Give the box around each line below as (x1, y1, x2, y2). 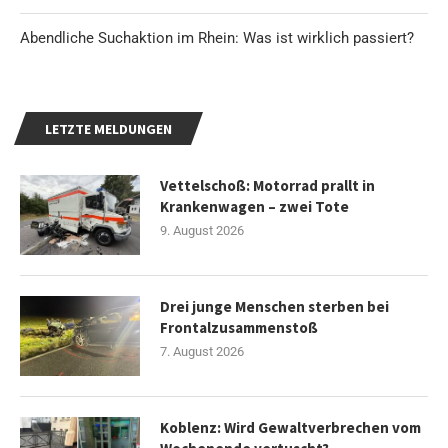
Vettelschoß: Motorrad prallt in (160, 175, 375, 195)
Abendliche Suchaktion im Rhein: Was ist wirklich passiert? (20, 28, 414, 47)
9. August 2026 (160, 222, 244, 238)
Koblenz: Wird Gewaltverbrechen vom (160, 417, 421, 437)
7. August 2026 (160, 343, 244, 359)
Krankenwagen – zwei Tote (160, 196, 349, 216)
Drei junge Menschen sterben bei (160, 296, 389, 316)
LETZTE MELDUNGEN (45, 119, 172, 138)
